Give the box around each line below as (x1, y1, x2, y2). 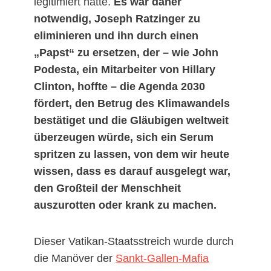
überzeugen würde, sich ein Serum (34, 131, 214, 144)
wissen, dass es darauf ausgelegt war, (34, 165, 230, 178)
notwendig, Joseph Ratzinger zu (34, 13, 200, 25)
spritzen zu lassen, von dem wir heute (34, 148, 229, 161)
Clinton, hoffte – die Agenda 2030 (34, 80, 205, 93)
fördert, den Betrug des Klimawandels (34, 97, 230, 110)
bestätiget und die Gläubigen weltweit (34, 114, 229, 127)
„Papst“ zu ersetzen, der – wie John (34, 47, 218, 59)
